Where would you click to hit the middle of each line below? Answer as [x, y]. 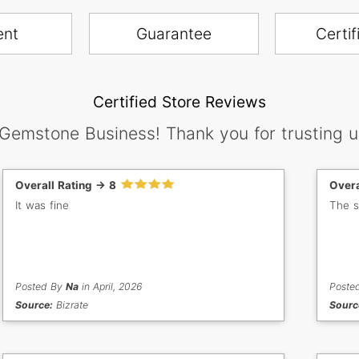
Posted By [41, 287]
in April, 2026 [111, 287]
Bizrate [71, 305]
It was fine [42, 206]
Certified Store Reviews [179, 102]
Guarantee [173, 34]
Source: [34, 305]
